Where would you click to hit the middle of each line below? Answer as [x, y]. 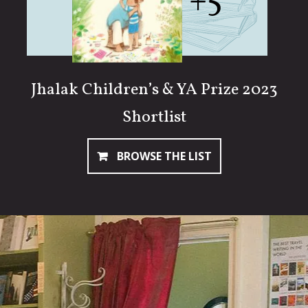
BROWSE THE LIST [163, 156]
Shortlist [154, 117]
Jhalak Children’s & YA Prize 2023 [154, 90]
